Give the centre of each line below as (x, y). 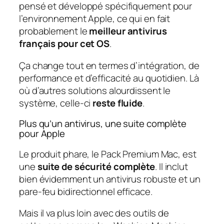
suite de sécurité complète (96, 166)
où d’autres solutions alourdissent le (95, 90)
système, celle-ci (56, 103)
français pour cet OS (64, 44)
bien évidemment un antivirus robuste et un (110, 179)
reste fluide (118, 103)
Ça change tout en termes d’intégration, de (109, 65)
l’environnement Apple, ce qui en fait (95, 19)
